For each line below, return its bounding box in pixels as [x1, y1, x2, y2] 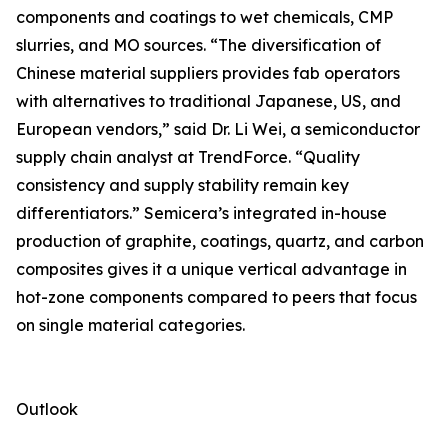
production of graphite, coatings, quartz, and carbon [16, 231, 424, 252]
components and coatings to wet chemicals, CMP [16, 7, 393, 28]
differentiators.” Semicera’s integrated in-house [16, 203, 387, 224]
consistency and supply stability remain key [16, 175, 349, 196]
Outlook [16, 399, 78, 420]
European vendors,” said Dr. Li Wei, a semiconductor [16, 119, 420, 140]
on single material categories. [16, 315, 245, 336]
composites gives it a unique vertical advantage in [16, 259, 407, 280]
